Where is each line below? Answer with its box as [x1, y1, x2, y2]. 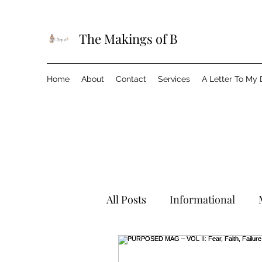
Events [206, 239, 238, 254]
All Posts [106, 192, 146, 207]
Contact [116, 74, 146, 84]
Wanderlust [130, 239, 183, 254]
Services [158, 74, 190, 84]
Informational [170, 192, 235, 207]
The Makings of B [79, 30, 178, 47]
